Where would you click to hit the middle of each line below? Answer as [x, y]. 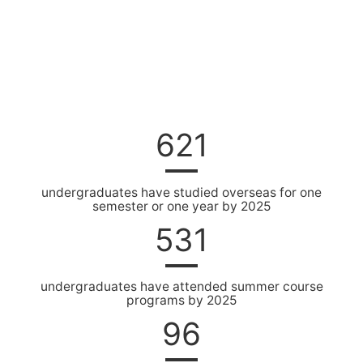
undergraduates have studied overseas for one [181, 192]
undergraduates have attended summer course [181, 287]
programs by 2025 [181, 301]
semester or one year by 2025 [181, 206]
